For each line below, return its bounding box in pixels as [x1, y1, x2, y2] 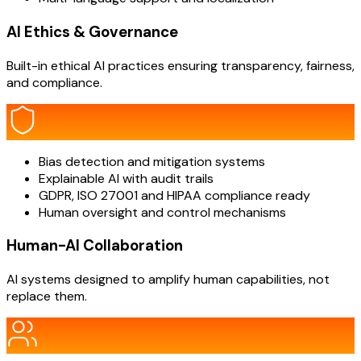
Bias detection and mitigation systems [39, 152, 265, 170]
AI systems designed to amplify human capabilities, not [6, 271, 330, 288]
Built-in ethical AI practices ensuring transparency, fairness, [6, 56, 355, 74]
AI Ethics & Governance [6, 21, 178, 42]
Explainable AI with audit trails [39, 169, 214, 187]
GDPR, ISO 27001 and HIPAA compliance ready [39, 186, 310, 204]
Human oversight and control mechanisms [39, 203, 286, 221]
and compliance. [6, 73, 102, 91]
